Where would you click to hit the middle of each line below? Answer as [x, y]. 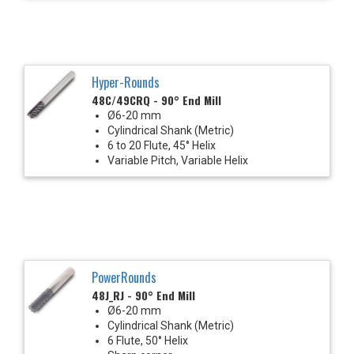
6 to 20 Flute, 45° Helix [162, 145]
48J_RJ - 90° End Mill [143, 295]
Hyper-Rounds [126, 82]
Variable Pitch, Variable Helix [178, 160]
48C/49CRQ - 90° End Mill [156, 100]
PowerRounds [124, 277]
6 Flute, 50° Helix [148, 340]
